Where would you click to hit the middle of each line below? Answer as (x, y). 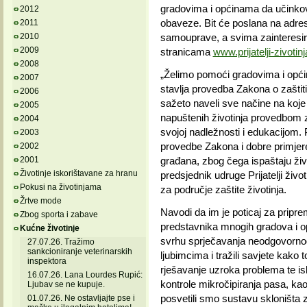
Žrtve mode (40, 201)
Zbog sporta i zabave (59, 214)
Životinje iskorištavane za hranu (78, 173)
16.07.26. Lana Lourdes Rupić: (85, 275)
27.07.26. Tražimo (61, 242)
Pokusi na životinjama (60, 187)
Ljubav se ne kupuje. (66, 284)
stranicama (186, 52)
